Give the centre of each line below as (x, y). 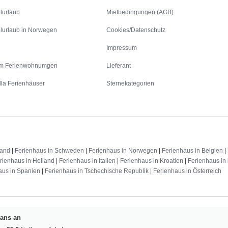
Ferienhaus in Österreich (187, 171)
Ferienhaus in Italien (87, 161)
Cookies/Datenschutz (136, 30)
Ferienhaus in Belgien (192, 151)
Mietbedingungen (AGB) (140, 12)
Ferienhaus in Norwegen (123, 151)
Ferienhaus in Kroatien (152, 161)
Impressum (122, 48)
